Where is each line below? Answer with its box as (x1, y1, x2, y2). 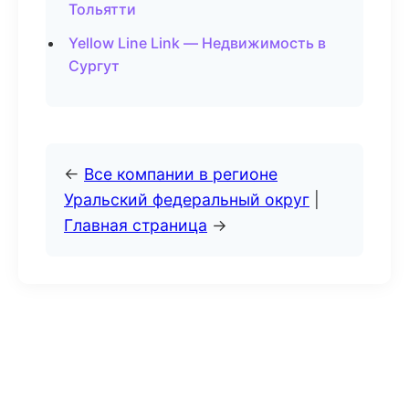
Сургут (68, 57, 120, 75)
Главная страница (64, 215, 207, 235)
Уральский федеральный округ (64, 190, 309, 209)
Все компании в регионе (84, 164, 278, 184)
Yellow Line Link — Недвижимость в (68, 34, 326, 52)
